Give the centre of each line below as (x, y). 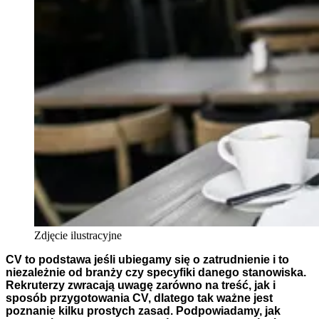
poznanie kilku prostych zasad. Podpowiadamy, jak (143, 311)
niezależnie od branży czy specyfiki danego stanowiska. (156, 273)
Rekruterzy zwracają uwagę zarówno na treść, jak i (141, 286)
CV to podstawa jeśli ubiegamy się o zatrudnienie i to (147, 260)
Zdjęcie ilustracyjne (78, 236)
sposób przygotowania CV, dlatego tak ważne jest (139, 298)
